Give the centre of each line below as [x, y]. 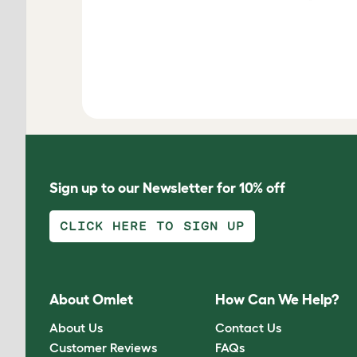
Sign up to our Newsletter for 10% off [167, 188]
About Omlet [91, 300]
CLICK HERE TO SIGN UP [152, 226]
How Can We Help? [277, 300]
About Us [76, 327]
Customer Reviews [103, 347]
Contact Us [249, 327]
